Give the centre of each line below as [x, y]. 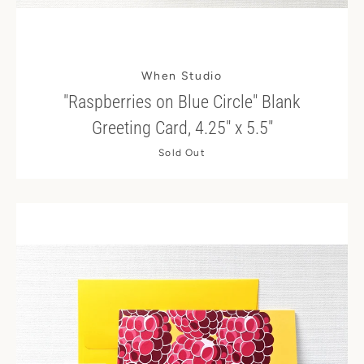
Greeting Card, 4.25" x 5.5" [182, 128]
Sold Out [182, 153]
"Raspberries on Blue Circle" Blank [182, 102]
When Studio [182, 76]
